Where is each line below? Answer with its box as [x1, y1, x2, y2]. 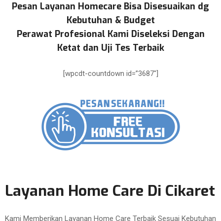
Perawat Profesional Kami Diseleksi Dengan [16, 28, 205, 40]
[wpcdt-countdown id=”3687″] [63, 69, 158, 78]
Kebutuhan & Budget [66, 14, 155, 26]
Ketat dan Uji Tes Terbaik [57, 42, 164, 54]
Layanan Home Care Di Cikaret [5, 181, 215, 201]
